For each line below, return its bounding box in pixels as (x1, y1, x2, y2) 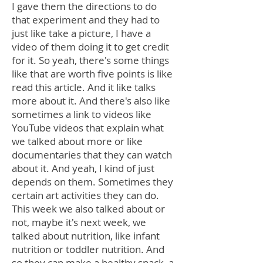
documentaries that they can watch (12, 148, 172, 161)
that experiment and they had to (12, 13, 160, 26)
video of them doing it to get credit (12, 40, 169, 53)
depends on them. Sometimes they (12, 175, 173, 188)
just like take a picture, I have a (12, 26, 151, 40)
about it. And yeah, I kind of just (12, 161, 154, 175)
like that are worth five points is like (12, 67, 173, 80)
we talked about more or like (12, 134, 143, 148)
